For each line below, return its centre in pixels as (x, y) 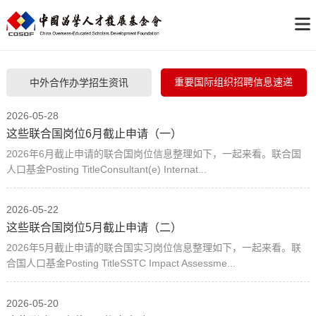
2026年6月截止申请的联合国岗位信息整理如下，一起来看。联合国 (153, 153)
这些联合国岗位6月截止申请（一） (94, 133)
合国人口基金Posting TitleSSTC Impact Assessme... (121, 263)
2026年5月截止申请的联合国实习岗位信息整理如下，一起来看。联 (153, 247)
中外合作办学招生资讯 (79, 82)
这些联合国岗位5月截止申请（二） (94, 227)
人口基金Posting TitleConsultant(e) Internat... (106, 169)
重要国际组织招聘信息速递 (234, 81)
